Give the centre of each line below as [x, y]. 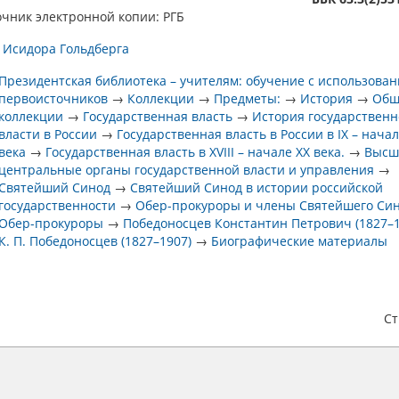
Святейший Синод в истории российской [257, 187]
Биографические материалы [300, 241]
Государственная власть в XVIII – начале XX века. [197, 152]
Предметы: [248, 98]
